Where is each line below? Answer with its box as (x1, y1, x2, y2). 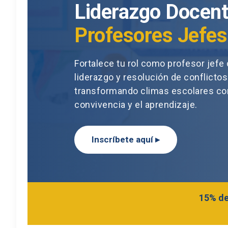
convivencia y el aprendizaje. (74, 99, 197, 110)
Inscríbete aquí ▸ (92, 134, 160, 145)
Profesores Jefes (74, 23, 227, 47)
